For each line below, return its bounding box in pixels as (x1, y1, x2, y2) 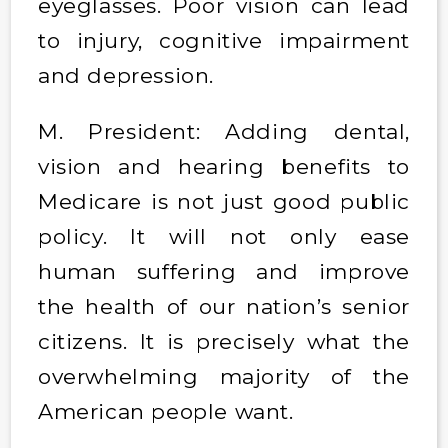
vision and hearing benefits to (37, 153, 411, 179)
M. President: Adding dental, (37, 118, 411, 144)
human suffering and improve (37, 258, 411, 284)
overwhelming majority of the (37, 363, 411, 389)
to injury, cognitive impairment (37, 27, 411, 53)
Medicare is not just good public (37, 188, 411, 214)
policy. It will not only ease (37, 223, 411, 249)
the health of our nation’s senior (37, 293, 411, 319)
